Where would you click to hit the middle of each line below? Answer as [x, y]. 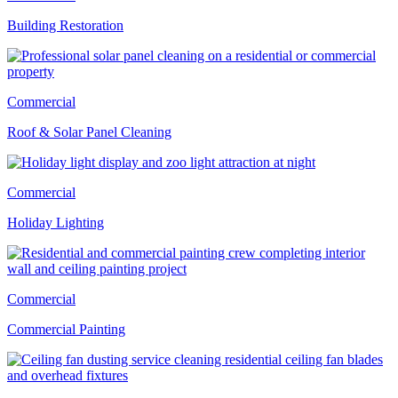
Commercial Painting [66, 329]
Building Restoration [65, 25]
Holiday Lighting [56, 222]
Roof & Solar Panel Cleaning [89, 131]
